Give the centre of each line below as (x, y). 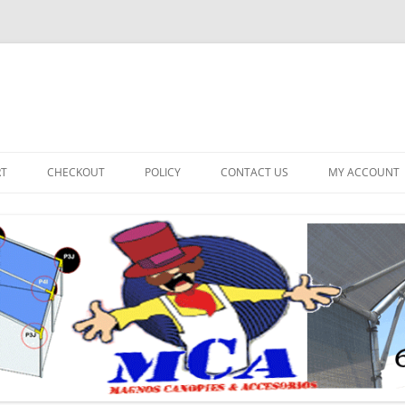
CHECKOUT (76, 172)
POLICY (163, 172)
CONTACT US (254, 172)
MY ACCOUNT (364, 172)
